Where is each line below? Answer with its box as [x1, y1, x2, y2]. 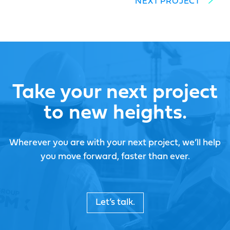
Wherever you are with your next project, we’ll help [9, 138, 221, 148]
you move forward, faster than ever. [40, 151, 190, 162]
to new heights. [43, 103, 187, 124]
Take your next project [12, 82, 218, 103]
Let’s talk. [95, 197, 135, 207]
